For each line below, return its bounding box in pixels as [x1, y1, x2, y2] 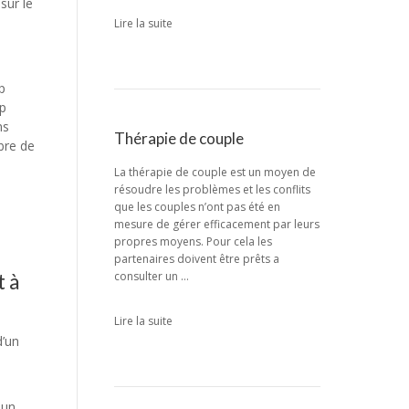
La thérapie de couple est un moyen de [113, 164, 316, 180]
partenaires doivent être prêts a [113, 251, 279, 267]
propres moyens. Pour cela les [113, 234, 272, 249]
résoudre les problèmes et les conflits [113, 182, 310, 197]
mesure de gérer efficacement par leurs [113, 216, 320, 232]
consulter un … [113, 268, 189, 284]
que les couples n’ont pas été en [113, 199, 280, 215]
